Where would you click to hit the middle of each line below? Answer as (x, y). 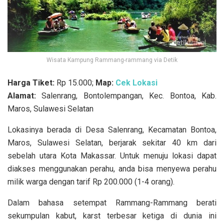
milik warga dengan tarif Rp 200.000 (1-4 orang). (91, 182)
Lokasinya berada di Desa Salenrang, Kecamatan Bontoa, (112, 130)
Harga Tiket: (32, 83)
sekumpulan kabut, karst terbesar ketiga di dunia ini (112, 216)
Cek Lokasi (136, 83)
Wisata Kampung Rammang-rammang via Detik (112, 60)
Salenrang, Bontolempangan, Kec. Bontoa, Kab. (126, 96)
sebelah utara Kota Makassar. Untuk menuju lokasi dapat (112, 156)
